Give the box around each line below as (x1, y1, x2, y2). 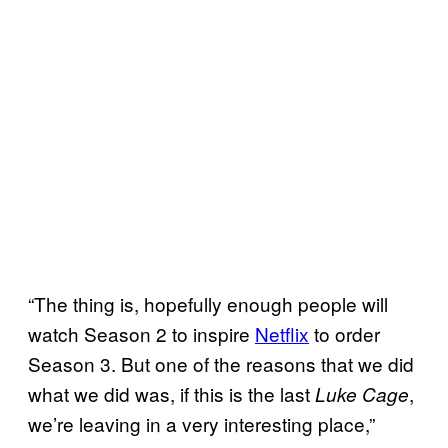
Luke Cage (315, 380, 409, 407)
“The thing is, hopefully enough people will (28, 289, 388, 317)
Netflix (255, 319, 309, 347)
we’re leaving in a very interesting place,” (28, 409, 375, 437)
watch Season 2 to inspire (28, 319, 255, 347)
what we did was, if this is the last (28, 379, 315, 407)
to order (309, 319, 380, 347)
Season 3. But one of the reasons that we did (28, 349, 414, 377)
